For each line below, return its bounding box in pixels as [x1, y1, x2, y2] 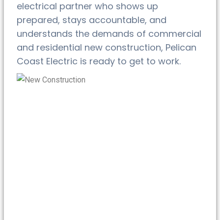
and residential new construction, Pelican [17, 41, 196, 54]
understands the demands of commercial [17, 27, 201, 40]
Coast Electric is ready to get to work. [17, 55, 181, 67]
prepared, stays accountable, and [17, 13, 166, 26]
